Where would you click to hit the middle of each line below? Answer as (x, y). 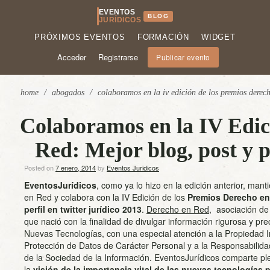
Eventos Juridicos (133, 168)
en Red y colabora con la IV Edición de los (106, 197)
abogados (68, 93)
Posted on (40, 168)
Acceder (72, 57)
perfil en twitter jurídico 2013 (83, 209)
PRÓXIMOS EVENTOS (80, 37)
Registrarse (118, 57)
